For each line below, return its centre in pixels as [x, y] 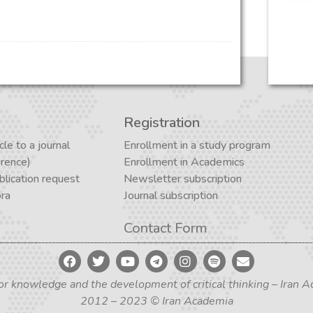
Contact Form [166, 228]
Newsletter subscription [183, 179]
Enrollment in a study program [197, 146]
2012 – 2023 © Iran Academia [156, 301]
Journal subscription [171, 196]
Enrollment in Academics [184, 162]
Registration [162, 123]
